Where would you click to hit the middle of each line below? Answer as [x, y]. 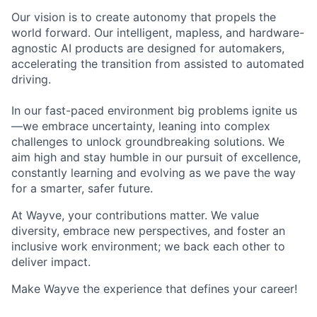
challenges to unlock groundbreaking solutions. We [148, 141]
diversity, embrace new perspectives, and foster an [148, 230]
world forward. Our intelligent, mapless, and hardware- [158, 32]
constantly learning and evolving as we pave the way [154, 172]
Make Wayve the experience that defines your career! [154, 288]
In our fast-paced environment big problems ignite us [154, 110]
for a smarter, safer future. [82, 188]
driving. [31, 79]
